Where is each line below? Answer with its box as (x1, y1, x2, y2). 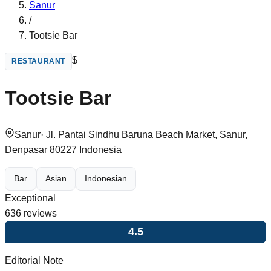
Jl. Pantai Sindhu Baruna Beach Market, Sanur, (46, 129, 247, 140)
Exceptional (5, 192, 56, 203)
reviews (21, 207, 57, 218)
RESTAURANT (11, 57, 65, 65)
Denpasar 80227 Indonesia (5, 144, 122, 155)
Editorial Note (5, 255, 64, 266)
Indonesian (85, 174, 127, 183)
